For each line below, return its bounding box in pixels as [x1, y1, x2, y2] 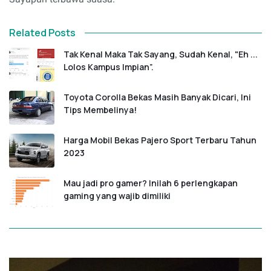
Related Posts [9, 26, 76, 40]
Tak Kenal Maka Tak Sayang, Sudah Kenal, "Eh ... [64, 48, 258, 60]
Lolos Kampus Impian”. [64, 61, 154, 73]
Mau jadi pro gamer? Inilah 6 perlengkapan [64, 177, 238, 189]
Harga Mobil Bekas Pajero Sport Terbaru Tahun [64, 134, 256, 146]
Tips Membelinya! [64, 104, 137, 116]
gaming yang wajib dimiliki [64, 190, 171, 202]
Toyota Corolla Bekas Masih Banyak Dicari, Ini [64, 91, 251, 103]
